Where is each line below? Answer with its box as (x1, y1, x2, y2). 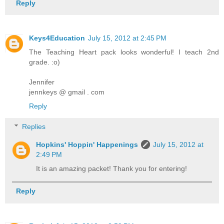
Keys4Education (29, 33, 85, 42)
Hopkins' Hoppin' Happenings (36, 140, 138, 149)
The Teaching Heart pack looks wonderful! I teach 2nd (29, 47, 219, 56)
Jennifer (29, 77, 54, 86)
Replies (22, 122, 46, 131)
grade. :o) (29, 57, 60, 66)
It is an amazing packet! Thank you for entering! (36, 164, 187, 173)
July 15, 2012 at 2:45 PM (88, 33, 166, 42)
